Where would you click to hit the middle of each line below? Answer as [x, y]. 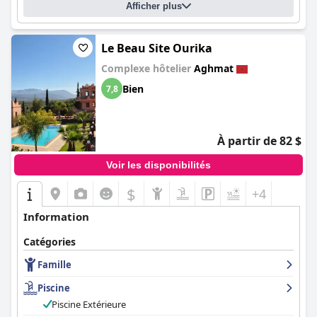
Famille [54, 265]
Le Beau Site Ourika [157, 48]
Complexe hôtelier [148, 68]
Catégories [50, 242]
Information [56, 217]
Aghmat [214, 68]
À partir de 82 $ [259, 141]
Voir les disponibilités [158, 165]
